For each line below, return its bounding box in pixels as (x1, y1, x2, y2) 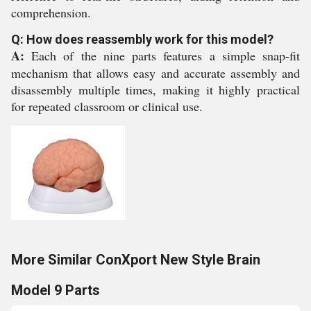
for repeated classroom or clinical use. (11, 98, 203, 115)
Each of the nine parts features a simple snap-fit (24, 47, 300, 64)
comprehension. (11, 4, 91, 21)
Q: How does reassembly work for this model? (11, 32, 274, 47)
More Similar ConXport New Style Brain (11, 251, 260, 268)
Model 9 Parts (11, 282, 100, 299)
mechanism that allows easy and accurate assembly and (11, 65, 300, 81)
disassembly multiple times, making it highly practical (11, 81, 300, 98)
